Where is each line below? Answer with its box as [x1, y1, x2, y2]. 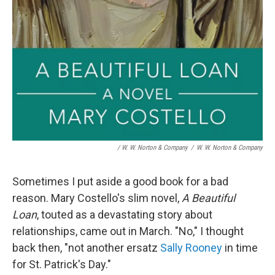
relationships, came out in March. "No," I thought [12, 225, 244, 238]
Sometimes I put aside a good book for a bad [12, 175, 228, 188]
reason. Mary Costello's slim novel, [12, 192, 182, 205]
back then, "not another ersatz [12, 241, 160, 255]
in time [222, 241, 258, 255]
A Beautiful [182, 192, 235, 205]
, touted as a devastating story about [37, 208, 212, 222]
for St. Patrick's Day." [12, 258, 111, 271]
